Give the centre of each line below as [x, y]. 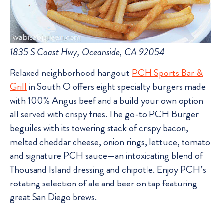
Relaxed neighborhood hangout [71, 73]
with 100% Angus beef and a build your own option [107, 101]
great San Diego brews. [53, 197]
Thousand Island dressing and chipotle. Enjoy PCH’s [108, 170]
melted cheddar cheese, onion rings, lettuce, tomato [110, 142]
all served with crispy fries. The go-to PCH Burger [104, 114]
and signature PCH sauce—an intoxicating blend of [106, 156]
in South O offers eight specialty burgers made [116, 87]
